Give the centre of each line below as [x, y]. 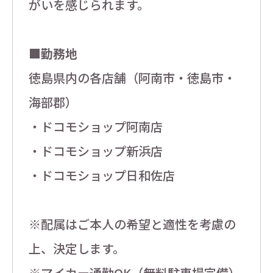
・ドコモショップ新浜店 [95, 151]
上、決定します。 [76, 249]
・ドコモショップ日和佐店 [101, 175]
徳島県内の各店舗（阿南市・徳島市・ [132, 78]
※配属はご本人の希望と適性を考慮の [132, 224]
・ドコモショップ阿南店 [95, 127]
